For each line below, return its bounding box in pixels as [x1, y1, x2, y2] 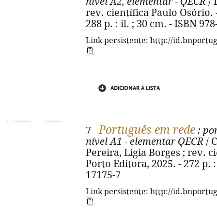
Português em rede [99, 124, 195, 136]
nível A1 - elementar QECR [86, 136, 203, 147]
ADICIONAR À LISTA [110, 85, 160, 92]
